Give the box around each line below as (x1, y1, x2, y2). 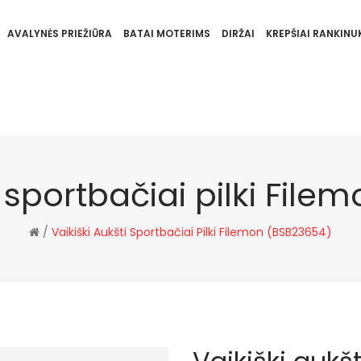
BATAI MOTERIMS (122, 27, 210, 40)
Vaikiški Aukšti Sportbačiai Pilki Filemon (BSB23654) (52, 224, 332, 240)
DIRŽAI (221, 27, 255, 40)
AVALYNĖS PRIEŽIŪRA (6, 27, 112, 40)
